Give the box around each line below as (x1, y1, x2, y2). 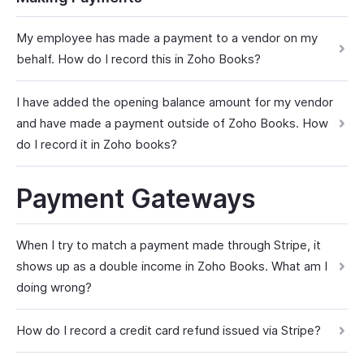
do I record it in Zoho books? (16, 136, 177, 152)
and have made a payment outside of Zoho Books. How (16, 115, 328, 131)
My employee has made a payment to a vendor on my (16, 30, 318, 45)
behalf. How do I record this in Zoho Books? (16, 51, 261, 67)
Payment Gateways (16, 183, 255, 214)
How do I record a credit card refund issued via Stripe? (16, 323, 321, 338)
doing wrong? (16, 279, 92, 295)
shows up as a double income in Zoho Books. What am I (16, 258, 327, 274)
